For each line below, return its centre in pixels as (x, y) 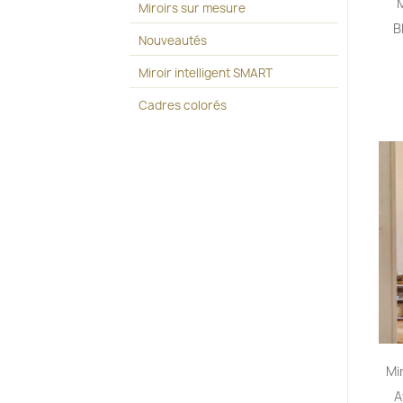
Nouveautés (173, 40)
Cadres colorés (183, 106)
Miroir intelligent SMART (206, 73)
